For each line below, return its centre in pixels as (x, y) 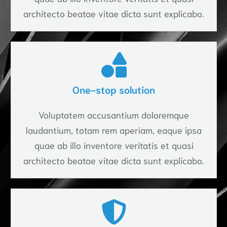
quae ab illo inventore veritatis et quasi (114, 145)
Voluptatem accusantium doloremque (114, 114)
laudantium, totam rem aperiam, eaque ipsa (114, 129)
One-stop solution (114, 89)
